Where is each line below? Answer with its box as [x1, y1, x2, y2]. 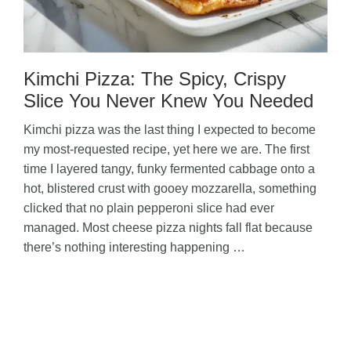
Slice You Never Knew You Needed [24, 90, 313, 111]
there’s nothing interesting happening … [24, 241, 245, 254]
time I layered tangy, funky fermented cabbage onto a [24, 162, 315, 175]
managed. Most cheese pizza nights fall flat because [24, 221, 313, 234]
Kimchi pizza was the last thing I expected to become [24, 123, 316, 136]
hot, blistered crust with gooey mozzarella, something [24, 182, 317, 195]
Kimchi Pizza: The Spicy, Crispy [24, 68, 286, 89]
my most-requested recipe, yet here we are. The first [24, 143, 309, 156]
